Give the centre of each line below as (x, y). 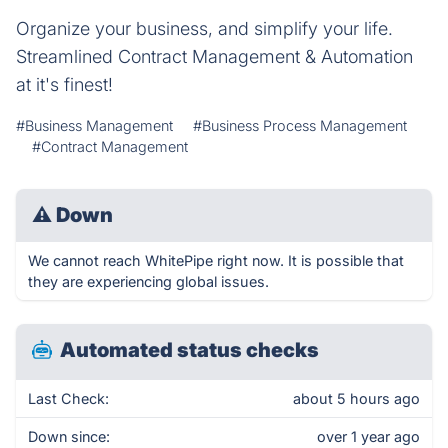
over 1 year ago (368, 436)
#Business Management (94, 125)
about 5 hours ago (356, 398)
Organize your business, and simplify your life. (204, 28)
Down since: (69, 436)
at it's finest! (64, 84)
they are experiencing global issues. (148, 281)
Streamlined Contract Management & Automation (214, 56)
